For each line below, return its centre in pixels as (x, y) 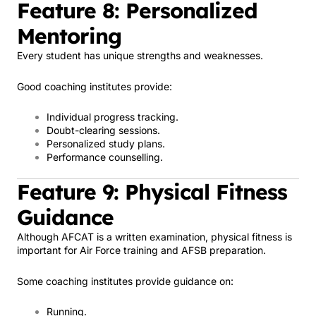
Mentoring (69, 36)
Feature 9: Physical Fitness (152, 192)
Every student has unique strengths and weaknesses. (140, 55)
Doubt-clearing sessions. (103, 130)
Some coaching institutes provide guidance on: (125, 281)
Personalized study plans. (106, 144)
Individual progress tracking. (113, 117)
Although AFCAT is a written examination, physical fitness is (154, 237)
